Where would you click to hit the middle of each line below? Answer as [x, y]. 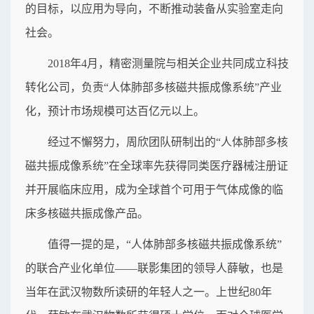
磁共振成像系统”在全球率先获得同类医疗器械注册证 [157, 165]
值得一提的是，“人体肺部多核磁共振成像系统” [165, 244]
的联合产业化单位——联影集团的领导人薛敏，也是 [154, 268]
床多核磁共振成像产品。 [87, 213]
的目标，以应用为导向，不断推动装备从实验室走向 [154, 8]
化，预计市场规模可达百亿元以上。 [115, 111]
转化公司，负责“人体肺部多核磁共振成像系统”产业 [153, 87]
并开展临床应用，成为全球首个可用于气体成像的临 [154, 189]
